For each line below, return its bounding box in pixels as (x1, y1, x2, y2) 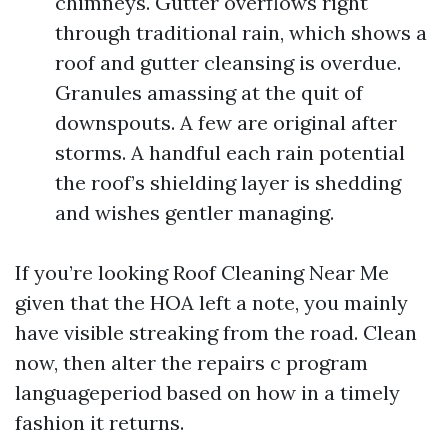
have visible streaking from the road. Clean (15, 320, 417, 345)
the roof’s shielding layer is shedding (55, 170, 401, 195)
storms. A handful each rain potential (55, 140, 405, 165)
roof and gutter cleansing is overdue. (55, 50, 401, 75)
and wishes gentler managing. (55, 200, 334, 225)
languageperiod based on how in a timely (15, 380, 400, 405)
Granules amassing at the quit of (55, 80, 363, 105)
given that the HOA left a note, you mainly (15, 290, 408, 315)
